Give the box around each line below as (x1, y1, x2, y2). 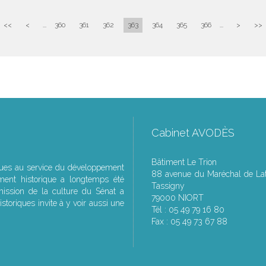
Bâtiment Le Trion (151, 157, 217, 167)
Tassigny (151, 181, 185, 191)
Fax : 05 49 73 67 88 (151, 217, 227, 226)
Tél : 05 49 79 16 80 (151, 205, 224, 214)
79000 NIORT (151, 193, 204, 202)
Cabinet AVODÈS (151, 126, 235, 139)
